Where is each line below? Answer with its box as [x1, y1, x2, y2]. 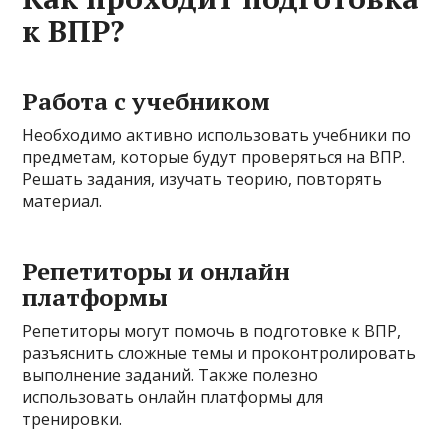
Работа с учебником [22, 85, 271, 117]
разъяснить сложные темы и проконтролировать [22, 342, 417, 364]
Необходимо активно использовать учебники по [22, 124, 412, 146]
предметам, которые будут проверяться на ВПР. [22, 146, 406, 168]
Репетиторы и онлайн [22, 255, 291, 287]
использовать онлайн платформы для [22, 386, 324, 408]
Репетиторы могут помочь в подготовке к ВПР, [22, 320, 402, 342]
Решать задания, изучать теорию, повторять [22, 168, 383, 190]
